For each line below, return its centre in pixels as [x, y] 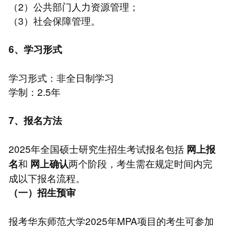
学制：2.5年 [34, 91]
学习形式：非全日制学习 [61, 77]
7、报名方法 [35, 120]
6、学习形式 [35, 49]
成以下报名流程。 [47, 178]
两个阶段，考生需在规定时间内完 [140, 163]
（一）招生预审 [42, 192]
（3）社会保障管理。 [54, 20]
